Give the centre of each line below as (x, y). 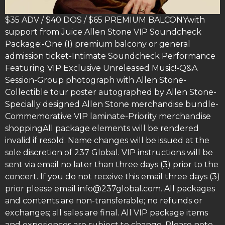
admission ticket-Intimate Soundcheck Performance (110, 56)
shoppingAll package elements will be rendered (102, 128)
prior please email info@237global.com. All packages (110, 188)
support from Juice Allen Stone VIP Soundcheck (103, 32)
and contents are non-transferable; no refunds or (104, 200)
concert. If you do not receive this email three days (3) (113, 176)
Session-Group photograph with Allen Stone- (96, 80)
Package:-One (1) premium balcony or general (98, 44)
